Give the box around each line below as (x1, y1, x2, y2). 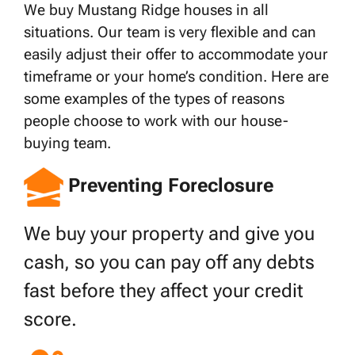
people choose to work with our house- (24, 112, 288, 131)
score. (24, 308, 77, 331)
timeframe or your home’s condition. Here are (24, 67, 329, 86)
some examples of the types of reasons (24, 90, 284, 109)
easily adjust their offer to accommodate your (24, 45, 328, 64)
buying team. (24, 134, 111, 153)
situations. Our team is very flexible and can (24, 23, 316, 42)
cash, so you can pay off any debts (24, 251, 315, 274)
